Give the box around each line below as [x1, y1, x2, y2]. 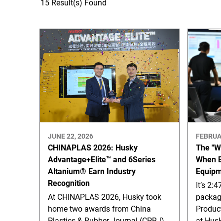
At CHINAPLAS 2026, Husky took [48, 192, 161, 202]
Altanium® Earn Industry [48, 166, 136, 176]
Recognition [48, 178, 90, 188]
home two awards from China [48, 204, 151, 214]
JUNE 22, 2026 [48, 132, 93, 140]
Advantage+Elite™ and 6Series [48, 154, 155, 164]
